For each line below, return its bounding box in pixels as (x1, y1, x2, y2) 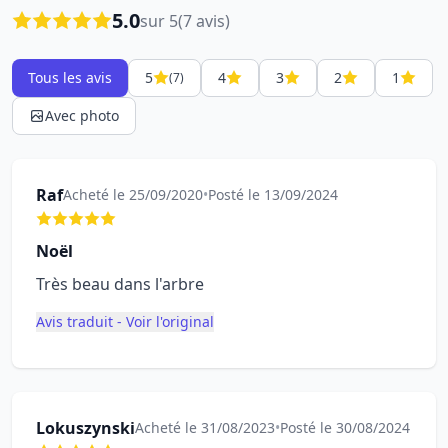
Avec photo (45, 106, 119, 125)
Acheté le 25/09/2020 (63, 185, 203, 204)
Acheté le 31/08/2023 (135, 418, 275, 437)
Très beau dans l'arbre (36, 273, 204, 295)
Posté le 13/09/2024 (208, 185, 338, 204)
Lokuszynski (36, 417, 135, 439)
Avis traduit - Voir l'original (36, 312, 214, 331)
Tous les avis (28, 68, 112, 87)
